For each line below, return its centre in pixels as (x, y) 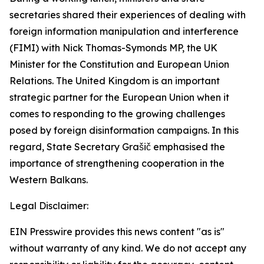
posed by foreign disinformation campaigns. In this (124, 130)
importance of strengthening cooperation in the (117, 163)
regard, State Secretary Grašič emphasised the (117, 147)
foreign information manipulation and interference (124, 31)
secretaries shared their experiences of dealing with (128, 15)
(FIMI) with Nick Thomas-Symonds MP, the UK (113, 48)
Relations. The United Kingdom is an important (115, 81)
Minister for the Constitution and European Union (119, 64)
